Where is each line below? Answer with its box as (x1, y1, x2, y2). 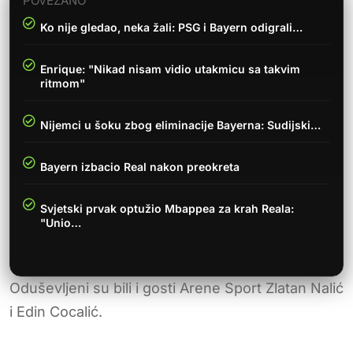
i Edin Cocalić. (9, 303, 102, 320)
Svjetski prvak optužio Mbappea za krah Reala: (40, 201, 294, 215)
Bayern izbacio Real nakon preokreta (40, 159, 240, 173)
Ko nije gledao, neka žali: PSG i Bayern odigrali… (40, 20, 303, 34)
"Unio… (40, 215, 81, 229)
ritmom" (40, 76, 85, 90)
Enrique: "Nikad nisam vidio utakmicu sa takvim (40, 61, 300, 76)
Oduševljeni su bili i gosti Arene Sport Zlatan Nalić (9, 279, 344, 296)
